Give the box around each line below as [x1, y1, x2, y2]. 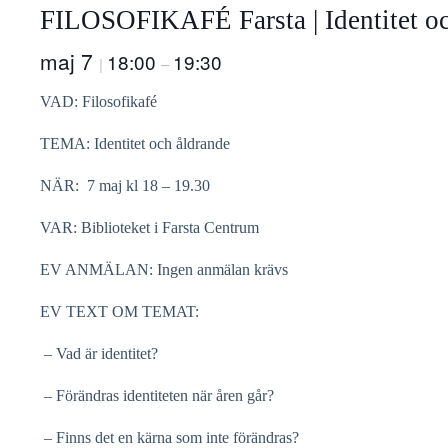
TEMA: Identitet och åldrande [40, 135, 230, 152]
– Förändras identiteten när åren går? [40, 387, 274, 404]
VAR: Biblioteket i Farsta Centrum [40, 219, 259, 236]
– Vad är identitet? [40, 345, 158, 362]
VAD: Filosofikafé [40, 93, 157, 110]
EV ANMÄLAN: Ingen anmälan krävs [40, 261, 288, 278]
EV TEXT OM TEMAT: [40, 303, 199, 320]
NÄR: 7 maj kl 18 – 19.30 [40, 177, 210, 194]
